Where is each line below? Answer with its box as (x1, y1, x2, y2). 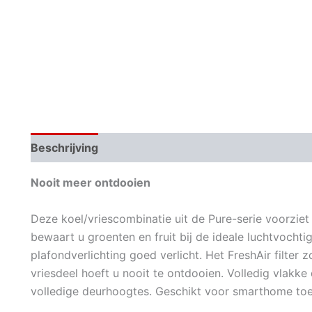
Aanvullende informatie (113, 141, 240, 155)
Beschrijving (31, 141, 98, 155)
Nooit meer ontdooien (31, 175, 150, 190)
